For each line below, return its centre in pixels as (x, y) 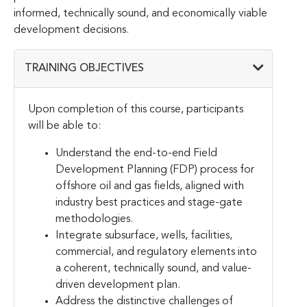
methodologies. (94, 219)
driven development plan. (118, 285)
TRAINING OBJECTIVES (84, 68)
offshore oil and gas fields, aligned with (150, 186)
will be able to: (64, 126)
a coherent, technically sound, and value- (153, 268)
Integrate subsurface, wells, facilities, (144, 235)
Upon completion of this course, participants (136, 109)
